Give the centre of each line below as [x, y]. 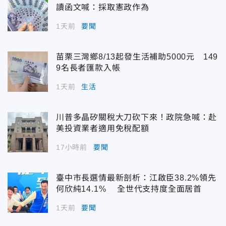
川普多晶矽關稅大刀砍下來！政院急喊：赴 [137, 117]
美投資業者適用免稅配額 [103, 128]
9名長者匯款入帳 [88, 68]
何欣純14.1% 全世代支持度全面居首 [129, 189]
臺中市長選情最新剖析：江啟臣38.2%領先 [136, 178]
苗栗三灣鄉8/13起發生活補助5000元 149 [137, 56]
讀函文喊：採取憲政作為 [103, 7]
